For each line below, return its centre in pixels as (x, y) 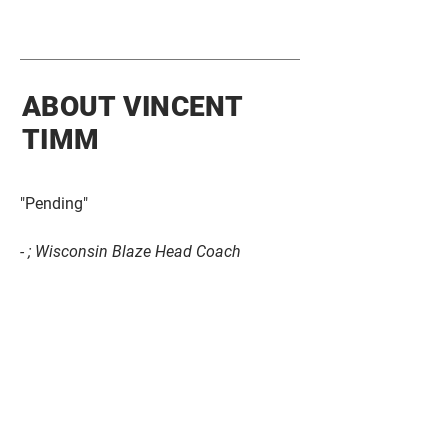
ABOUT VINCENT (132, 106)
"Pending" (54, 203)
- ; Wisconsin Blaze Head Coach (130, 251)
